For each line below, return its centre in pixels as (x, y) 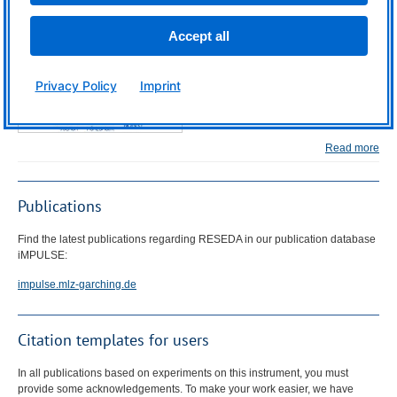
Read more (352, 148)
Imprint (160, 86)
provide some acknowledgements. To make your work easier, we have (186, 389)
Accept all (198, 35)
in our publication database (309, 239)
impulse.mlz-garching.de (77, 284)
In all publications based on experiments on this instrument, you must (183, 373)
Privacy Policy (76, 86)
